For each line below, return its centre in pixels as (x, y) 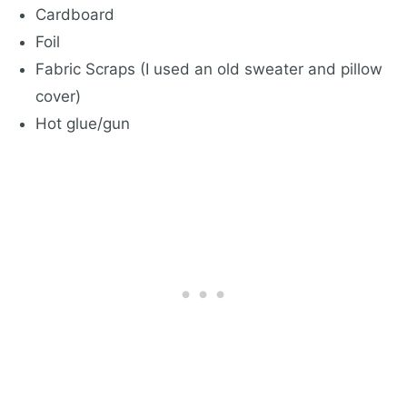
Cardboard (75, 15)
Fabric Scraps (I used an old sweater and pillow (209, 69)
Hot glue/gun (83, 124)
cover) (58, 96)
